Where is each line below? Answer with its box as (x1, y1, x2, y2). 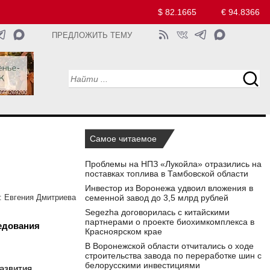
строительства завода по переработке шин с (85, 251, 262, 261)
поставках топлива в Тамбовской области (85, 169, 248, 179)
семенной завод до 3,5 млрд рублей (85, 193, 228, 203)
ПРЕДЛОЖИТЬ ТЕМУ (52, 31, 133, 40)
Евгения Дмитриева (4, 193, 76, 202)
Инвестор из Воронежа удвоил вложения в (85, 183, 253, 193)
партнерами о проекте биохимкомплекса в (85, 217, 254, 227)
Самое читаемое (90, 134, 157, 144)
